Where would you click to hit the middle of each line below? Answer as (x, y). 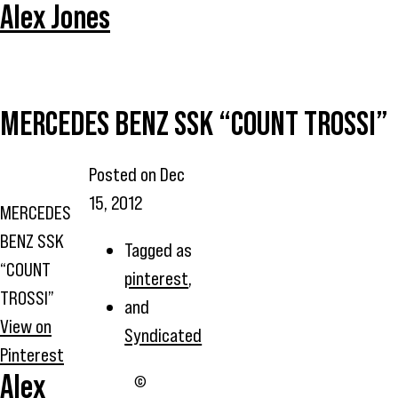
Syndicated (163, 336)
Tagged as (159, 251)
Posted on (125, 174)
